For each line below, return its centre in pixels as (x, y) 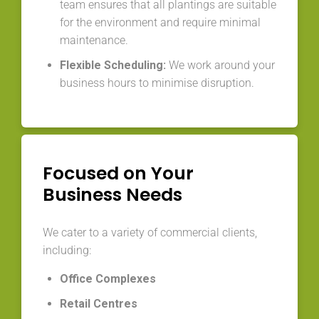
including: (67, 250)
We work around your (220, 65)
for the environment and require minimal (160, 22)
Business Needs (113, 194)
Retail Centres (99, 303)
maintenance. (94, 40)
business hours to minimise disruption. (157, 83)
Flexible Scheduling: (113, 65)
